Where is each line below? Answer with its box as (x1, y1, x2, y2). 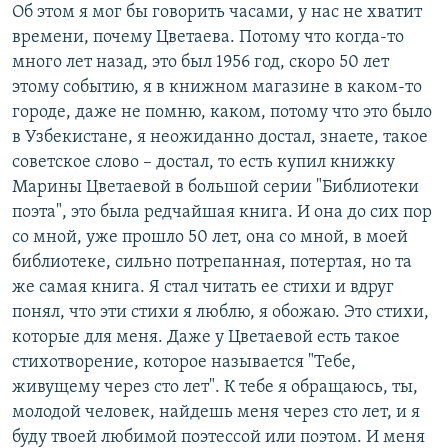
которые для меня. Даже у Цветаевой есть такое (12, 328, 400, 348)
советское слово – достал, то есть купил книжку (12, 153, 395, 173)
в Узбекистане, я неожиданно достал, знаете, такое (12, 128, 428, 148)
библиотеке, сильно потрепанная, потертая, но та (12, 253, 412, 273)
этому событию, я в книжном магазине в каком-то (12, 78, 422, 98)
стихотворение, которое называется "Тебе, (12, 353, 356, 373)
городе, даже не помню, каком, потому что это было (12, 103, 432, 123)
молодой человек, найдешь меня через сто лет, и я (12, 403, 420, 423)
